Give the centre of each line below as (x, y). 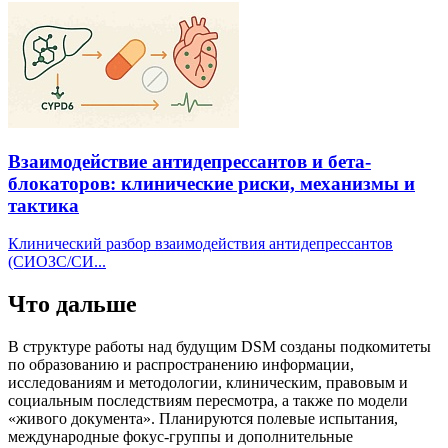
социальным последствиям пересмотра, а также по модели (208, 401)
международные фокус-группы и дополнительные (180, 437)
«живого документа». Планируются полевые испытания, (203, 419)
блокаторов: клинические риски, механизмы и (211, 183)
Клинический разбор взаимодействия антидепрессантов (200, 244)
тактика (43, 205)
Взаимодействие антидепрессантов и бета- (189, 161)
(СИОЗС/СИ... (57, 262)
